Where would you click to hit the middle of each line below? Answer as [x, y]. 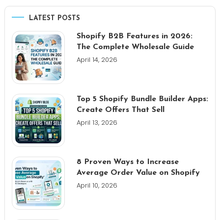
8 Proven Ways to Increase [127, 162]
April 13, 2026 [97, 122]
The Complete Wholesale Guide [135, 47]
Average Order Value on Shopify [138, 173]
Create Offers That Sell [120, 110]
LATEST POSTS [54, 18]
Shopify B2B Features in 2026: [134, 36]
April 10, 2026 [97, 185]
